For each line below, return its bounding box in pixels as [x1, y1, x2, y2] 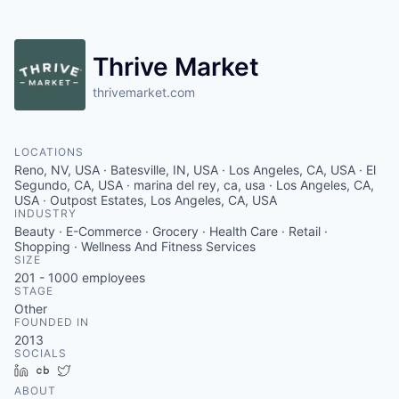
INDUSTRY [14, 207, 77, 220]
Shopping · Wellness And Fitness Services [14, 239, 256, 254]
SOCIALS [14, 346, 67, 360]
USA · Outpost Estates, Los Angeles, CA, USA [14, 192, 277, 208]
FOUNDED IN [14, 315, 89, 329]
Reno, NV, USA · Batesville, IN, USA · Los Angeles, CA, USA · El [14, 162, 376, 177]
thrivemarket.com [93, 85, 195, 100]
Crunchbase [56, 362, 126, 378]
